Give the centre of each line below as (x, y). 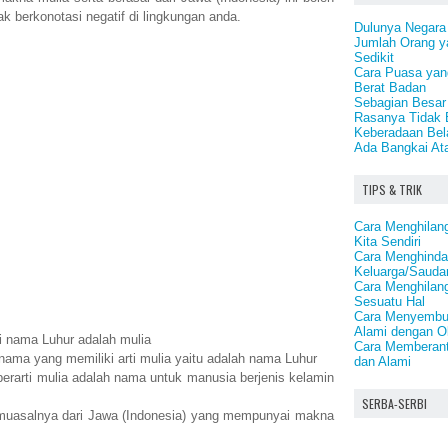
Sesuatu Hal (389, 301)
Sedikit (374, 57)
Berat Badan (390, 87)
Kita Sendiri (387, 241)
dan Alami (382, 361)
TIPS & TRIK (392, 189)
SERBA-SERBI (394, 403)
